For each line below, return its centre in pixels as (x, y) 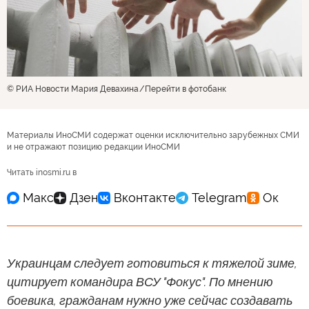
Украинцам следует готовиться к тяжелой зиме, (152, 263)
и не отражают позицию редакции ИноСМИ (93, 147)
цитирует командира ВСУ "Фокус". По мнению (140, 281)
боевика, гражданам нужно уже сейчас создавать (150, 300)
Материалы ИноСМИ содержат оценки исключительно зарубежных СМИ (153, 135)
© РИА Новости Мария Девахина (73, 89)
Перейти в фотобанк (186, 89)
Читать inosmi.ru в (42, 172)
